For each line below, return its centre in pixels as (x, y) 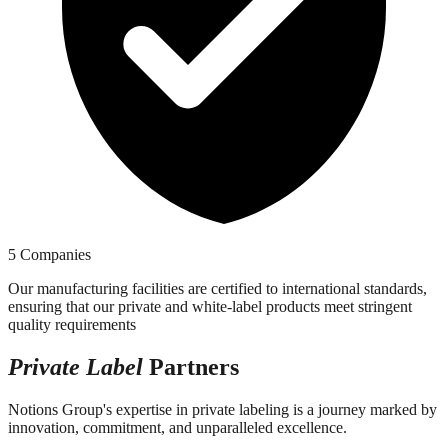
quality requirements (72, 324)
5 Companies (49, 254)
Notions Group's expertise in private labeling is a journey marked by (222, 409)
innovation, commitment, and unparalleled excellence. (177, 427)
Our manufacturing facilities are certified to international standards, (217, 288)
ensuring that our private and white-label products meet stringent (210, 306)
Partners (191, 366)
